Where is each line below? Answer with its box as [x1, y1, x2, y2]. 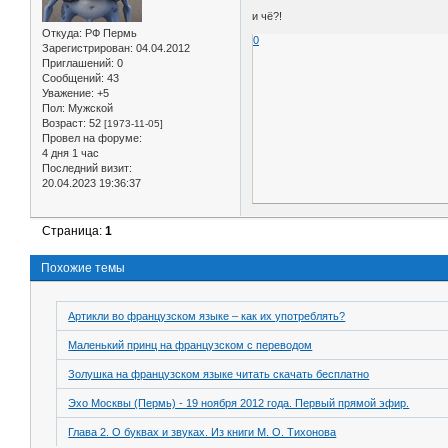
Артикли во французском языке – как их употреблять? [68, 310, 346, 323]
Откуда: [42, 26, 82, 39]
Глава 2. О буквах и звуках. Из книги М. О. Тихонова [68, 426, 337, 439]
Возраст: [42, 116, 86, 129]
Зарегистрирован [42, 41, 130, 54]
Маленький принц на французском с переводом [68, 339, 313, 352]
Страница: [42, 224, 106, 239]
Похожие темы [41, 260, 125, 275]
